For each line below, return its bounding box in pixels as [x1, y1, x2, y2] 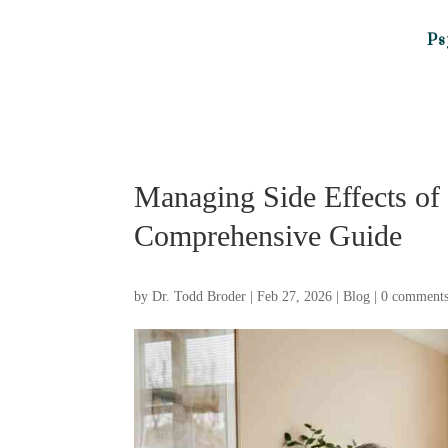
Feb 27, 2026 [257, 289, 333, 304]
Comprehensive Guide [134, 219, 403, 252]
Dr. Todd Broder [152, 289, 247, 304]
